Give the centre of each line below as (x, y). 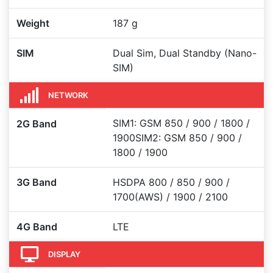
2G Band (37, 124)
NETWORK (68, 95)
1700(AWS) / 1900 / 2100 (170, 197)
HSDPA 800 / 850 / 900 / (171, 182)
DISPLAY (64, 254)
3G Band (37, 182)
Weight (33, 23)
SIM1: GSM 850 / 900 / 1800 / (181, 123)
